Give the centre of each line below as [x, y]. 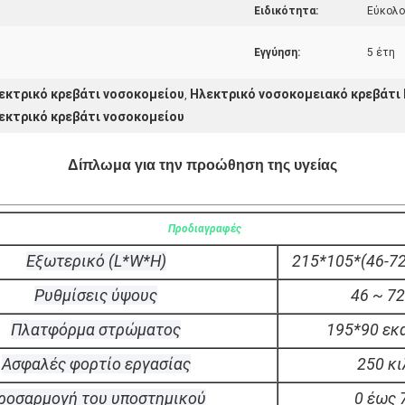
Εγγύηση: [277, 52]
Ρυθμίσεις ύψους [96, 295]
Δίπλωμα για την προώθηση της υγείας [202, 165]
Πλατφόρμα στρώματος [96, 330]
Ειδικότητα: [286, 11]
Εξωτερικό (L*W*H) [96, 261]
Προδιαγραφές [205, 229]
